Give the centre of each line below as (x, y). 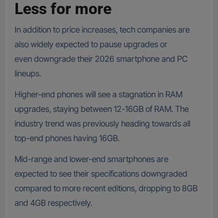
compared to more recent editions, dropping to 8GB (106, 188)
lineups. (29, 73)
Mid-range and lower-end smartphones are (91, 159)
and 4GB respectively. (55, 203)
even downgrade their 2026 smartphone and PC (101, 59)
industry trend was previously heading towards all (102, 123)
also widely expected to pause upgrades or (91, 44)
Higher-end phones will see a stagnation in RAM (98, 94)
